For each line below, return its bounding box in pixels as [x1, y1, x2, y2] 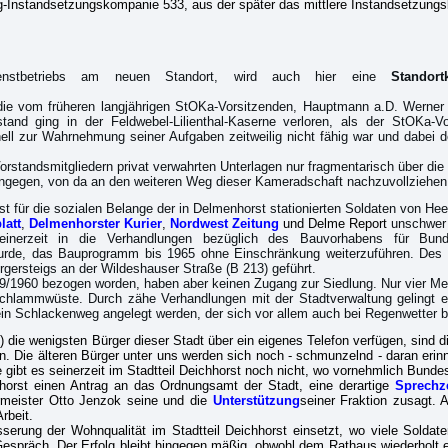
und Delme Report [278, 216, 387, 231]
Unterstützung [212, 393, 300, 408]
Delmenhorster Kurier [28, 216, 162, 231]
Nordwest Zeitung [169, 216, 279, 231]
